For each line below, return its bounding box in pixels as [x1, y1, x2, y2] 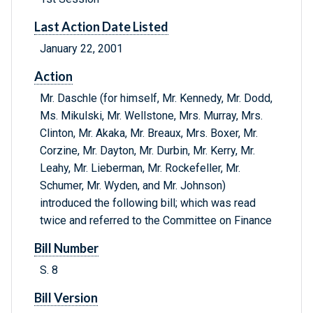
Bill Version [34, 290, 98, 306]
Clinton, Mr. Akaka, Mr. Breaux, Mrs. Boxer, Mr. [40, 126, 258, 140]
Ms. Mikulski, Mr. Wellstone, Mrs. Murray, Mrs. [40, 109, 263, 123]
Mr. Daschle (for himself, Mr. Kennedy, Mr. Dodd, [40, 92, 272, 105]
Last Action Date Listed [34, 19, 168, 35]
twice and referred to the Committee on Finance [40, 214, 272, 228]
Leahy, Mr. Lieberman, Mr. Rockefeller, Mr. [40, 161, 240, 175]
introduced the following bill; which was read [40, 196, 256, 210]
